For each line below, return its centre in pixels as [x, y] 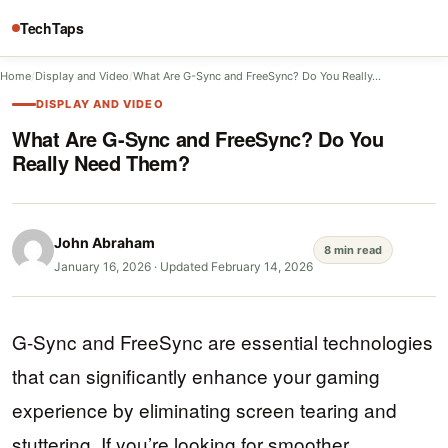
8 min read [353, 250]
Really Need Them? [101, 162]
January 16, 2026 [102, 266]
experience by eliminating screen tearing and [204, 409]
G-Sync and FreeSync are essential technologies [222, 341]
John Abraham [104, 242]
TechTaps [52, 27]
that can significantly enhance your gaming [196, 375]
